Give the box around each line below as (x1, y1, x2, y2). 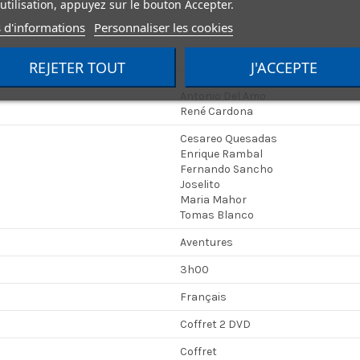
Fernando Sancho (180, 162, 273, 177)
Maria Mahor (180, 193, 247, 207)
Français (180, 290, 227, 305)
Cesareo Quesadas (180, 132, 277, 146)
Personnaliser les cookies (93, 18, 233, 35)
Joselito (180, 178, 220, 192)
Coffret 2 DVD (180, 317, 251, 332)
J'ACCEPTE (250, 57, 317, 77)
